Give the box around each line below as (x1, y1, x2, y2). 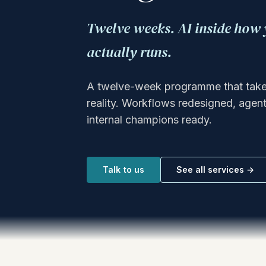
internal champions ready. (87, 113, 212, 126)
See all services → (176, 164, 255, 175)
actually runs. (87, 42, 172, 62)
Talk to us (103, 164, 145, 175)
